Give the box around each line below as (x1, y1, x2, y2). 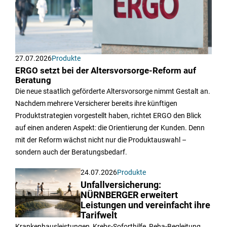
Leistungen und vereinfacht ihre (81, 200, 211, 210)
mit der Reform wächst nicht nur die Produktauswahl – (15, 135, 186, 144)
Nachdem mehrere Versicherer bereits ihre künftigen (15, 99, 177, 107)
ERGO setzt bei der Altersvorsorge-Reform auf (15, 65, 196, 75)
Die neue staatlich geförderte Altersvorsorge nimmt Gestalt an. (15, 87, 210, 95)
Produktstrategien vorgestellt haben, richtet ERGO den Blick (15, 111, 201, 120)
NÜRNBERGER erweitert (81, 190, 178, 200)
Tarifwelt (81, 210, 118, 220)
